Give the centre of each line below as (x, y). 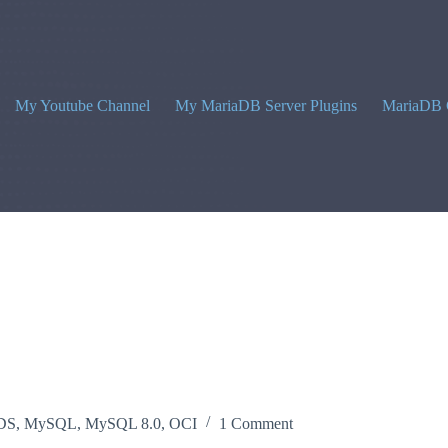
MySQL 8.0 (123, 423)
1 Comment (256, 423)
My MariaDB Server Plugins (265, 105)
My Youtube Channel (82, 105)
